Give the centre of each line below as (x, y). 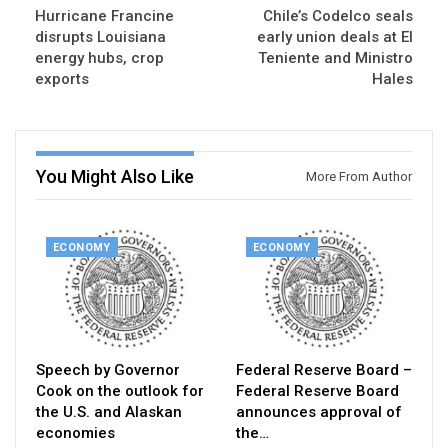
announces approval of (319, 411)
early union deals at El (335, 37)
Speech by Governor (108, 369)
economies (75, 432)
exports (62, 79)
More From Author (359, 177)
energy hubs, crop (99, 58)
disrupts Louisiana (100, 37)
